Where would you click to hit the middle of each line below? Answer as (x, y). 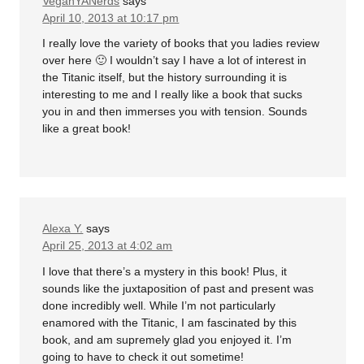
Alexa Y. (63, 228)
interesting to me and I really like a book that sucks (173, 94)
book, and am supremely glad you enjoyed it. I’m (167, 339)
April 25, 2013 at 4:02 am (108, 245)
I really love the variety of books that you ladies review (181, 43)
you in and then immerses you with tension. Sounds (175, 111)
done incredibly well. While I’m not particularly (159, 305)
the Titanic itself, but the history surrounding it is (165, 77)
